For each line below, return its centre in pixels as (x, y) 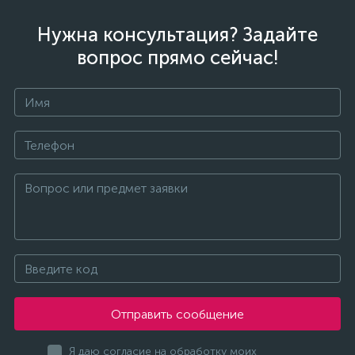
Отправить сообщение (177, 314)
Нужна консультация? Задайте (177, 34)
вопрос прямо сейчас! (177, 57)
